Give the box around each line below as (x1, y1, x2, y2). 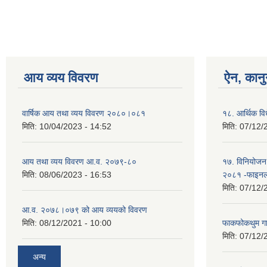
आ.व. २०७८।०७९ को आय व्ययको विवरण (22, 205, 147, 215)
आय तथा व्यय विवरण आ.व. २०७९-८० (22, 157, 136, 167)
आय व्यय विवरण (24, 70, 98, 86)
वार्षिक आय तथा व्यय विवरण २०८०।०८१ (22, 108, 145, 119)
